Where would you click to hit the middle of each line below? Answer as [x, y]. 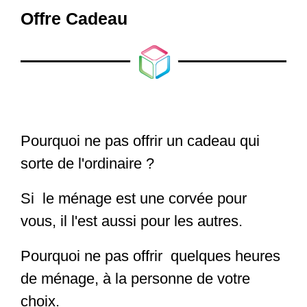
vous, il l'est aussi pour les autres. [132, 221]
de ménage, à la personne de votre [136, 278]
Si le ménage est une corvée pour [134, 198]
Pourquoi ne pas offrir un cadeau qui [140, 140]
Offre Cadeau [74, 18]
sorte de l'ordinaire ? [88, 163]
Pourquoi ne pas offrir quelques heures [151, 256]
